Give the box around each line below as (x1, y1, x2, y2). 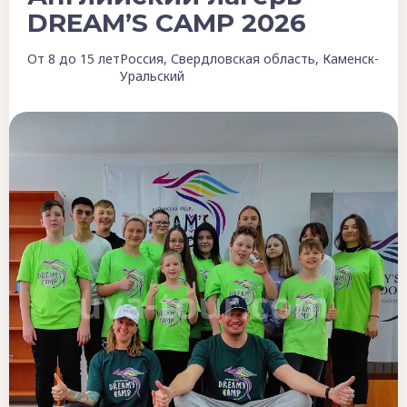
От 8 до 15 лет (27, 50, 120, 68)
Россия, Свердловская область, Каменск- (120, 50, 379, 68)
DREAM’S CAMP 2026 (27, 7, 306, 39)
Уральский (120, 67, 184, 85)
